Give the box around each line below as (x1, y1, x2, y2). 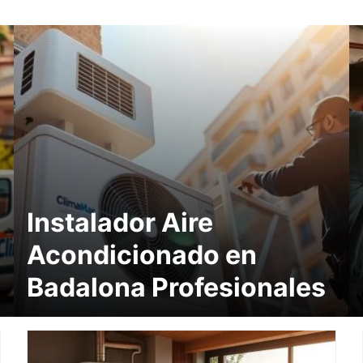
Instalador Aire (27, 206, 214, 238)
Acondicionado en (27, 238, 258, 271)
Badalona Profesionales (27, 271, 327, 303)
